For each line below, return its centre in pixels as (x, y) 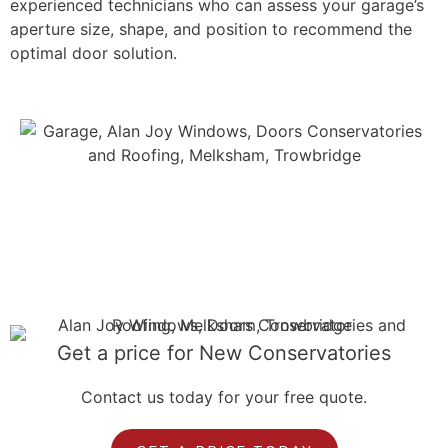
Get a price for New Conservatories (224, 353)
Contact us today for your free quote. (224, 397)
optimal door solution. (93, 53)
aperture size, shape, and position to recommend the (211, 29)
